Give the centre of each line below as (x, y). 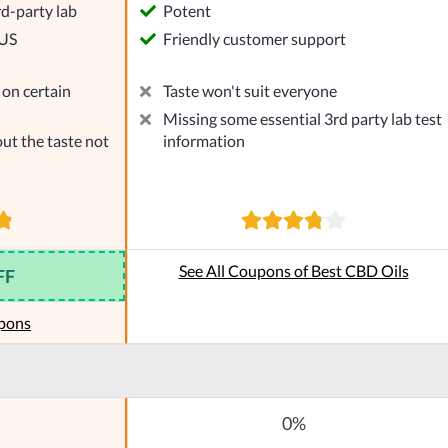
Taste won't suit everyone (250, 91)
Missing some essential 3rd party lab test (302, 119)
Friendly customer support (254, 39)
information (204, 141)
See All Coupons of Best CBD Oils (293, 271)
